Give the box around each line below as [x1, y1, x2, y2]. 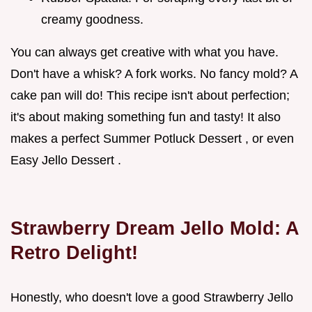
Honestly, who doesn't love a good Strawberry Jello [10, 290, 293, 305]
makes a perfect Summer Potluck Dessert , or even [10, 132, 294, 146]
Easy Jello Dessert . [10, 153, 121, 168]
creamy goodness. [41, 13, 143, 27]
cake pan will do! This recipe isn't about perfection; [10, 88, 290, 103]
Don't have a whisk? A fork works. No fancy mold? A [10, 67, 297, 81]
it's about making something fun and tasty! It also [10, 110, 281, 125]
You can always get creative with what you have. [10, 45, 279, 60]
